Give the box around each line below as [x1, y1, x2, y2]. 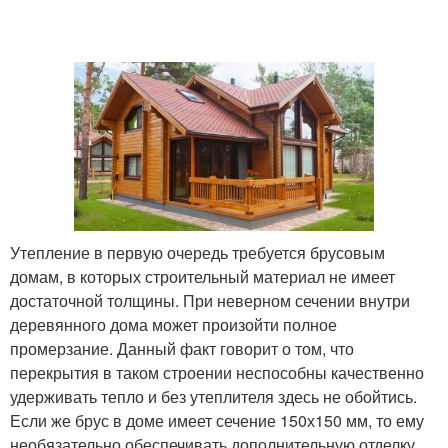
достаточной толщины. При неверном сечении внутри [10, 288, 410, 312]
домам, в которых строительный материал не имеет [10, 264, 395, 288]
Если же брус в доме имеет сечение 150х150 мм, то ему [10, 408, 424, 432]
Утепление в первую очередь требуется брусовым [10, 240, 385, 264]
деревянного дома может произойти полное [10, 312, 337, 336]
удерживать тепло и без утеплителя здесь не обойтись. [10, 384, 417, 408]
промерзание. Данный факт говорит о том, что [10, 336, 354, 360]
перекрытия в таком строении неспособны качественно [10, 360, 424, 384]
